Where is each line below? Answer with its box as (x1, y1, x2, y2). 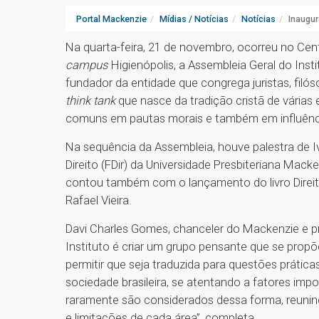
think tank (66, 93, 115, 108)
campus (66, 58, 108, 73)
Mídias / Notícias (159, 14, 229, 25)
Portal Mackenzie (76, 14, 147, 25)
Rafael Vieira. (66, 193, 132, 208)
